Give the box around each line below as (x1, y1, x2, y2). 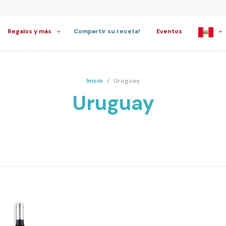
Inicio (86, 77, 103, 85)
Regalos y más (8, 27, 51, 35)
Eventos (156, 27, 182, 35)
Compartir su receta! (74, 27, 140, 35)
